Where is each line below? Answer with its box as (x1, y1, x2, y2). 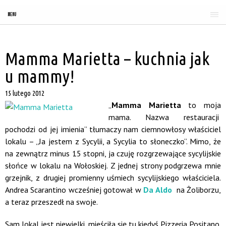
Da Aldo (143, 185, 172, 195)
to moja (181, 100, 221, 110)
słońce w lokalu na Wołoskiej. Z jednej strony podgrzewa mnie (5, 160, 221, 171)
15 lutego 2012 (5, 89, 44, 97)
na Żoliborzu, (174, 185, 221, 195)
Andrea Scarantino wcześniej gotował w (5, 185, 144, 195)
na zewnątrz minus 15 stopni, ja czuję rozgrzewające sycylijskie (5, 148, 221, 158)
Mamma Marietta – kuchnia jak (5, 48, 209, 69)
